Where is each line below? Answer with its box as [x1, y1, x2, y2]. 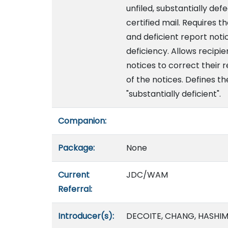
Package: [58, 142, 95, 154]
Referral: [58, 183, 92, 195]
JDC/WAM [126, 169, 168, 181]
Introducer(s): [58, 210, 114, 222]
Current [58, 169, 90, 181]
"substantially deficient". [126, 88, 221, 100]
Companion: [58, 115, 106, 127]
